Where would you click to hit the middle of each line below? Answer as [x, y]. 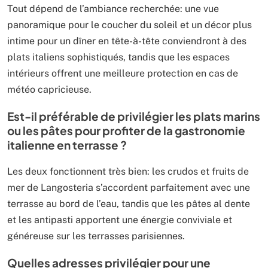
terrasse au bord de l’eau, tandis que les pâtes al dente [129, 204]
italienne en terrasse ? [67, 145]
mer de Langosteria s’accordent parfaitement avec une [129, 188]
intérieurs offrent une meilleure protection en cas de [123, 73]
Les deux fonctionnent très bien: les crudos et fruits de [128, 171]
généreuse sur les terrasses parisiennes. [96, 236]
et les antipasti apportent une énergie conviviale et [120, 220]
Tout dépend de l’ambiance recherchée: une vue [113, 9]
